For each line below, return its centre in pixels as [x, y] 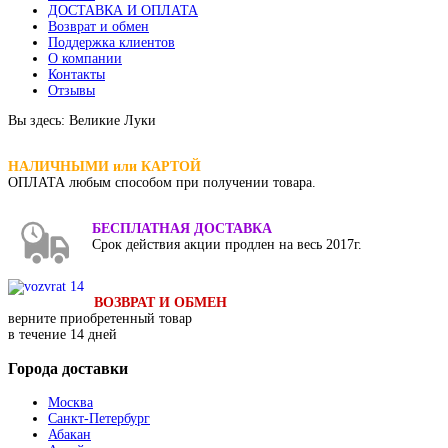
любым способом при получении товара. [192, 182]
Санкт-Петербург [99, 419]
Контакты [76, 74]
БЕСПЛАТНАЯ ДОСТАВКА [182, 228]
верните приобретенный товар [100, 318]
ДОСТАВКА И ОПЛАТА [123, 10]
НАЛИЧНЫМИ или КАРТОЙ [104, 166]
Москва [70, 403]
